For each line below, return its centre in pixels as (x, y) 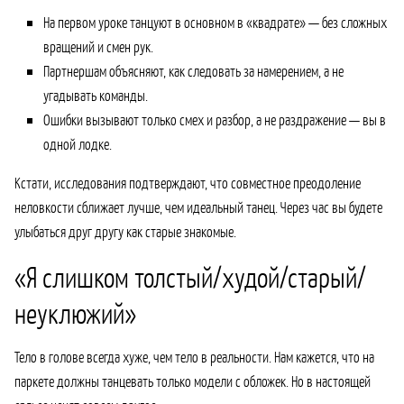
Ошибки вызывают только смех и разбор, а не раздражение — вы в (215, 119)
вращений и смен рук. (98, 46)
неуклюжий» (75, 312)
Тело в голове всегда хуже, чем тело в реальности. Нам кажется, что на (194, 356)
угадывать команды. (96, 95)
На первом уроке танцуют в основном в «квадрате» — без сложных (215, 22)
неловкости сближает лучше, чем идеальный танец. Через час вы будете (198, 207)
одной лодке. (78, 143)
